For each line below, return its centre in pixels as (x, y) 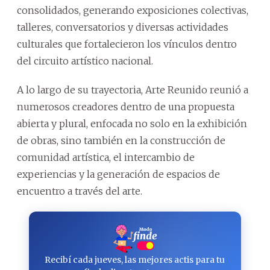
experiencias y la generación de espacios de (118, 174)
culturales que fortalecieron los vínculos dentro (127, 44)
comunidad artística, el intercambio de (106, 158)
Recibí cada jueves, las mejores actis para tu (135, 260)
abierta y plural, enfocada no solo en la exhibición (132, 124)
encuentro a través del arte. (80, 191)
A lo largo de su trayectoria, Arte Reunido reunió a (133, 90)
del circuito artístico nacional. (85, 61)
